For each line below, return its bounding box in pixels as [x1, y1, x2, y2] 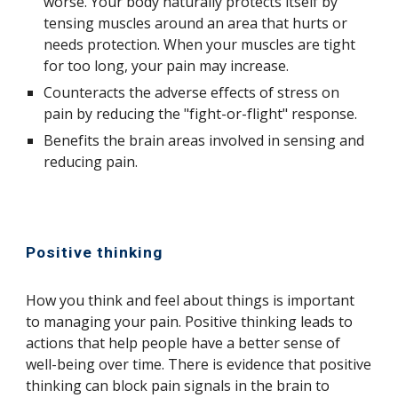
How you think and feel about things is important [26, 291, 355, 310]
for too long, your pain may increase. [44, 56, 293, 76]
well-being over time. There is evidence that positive [26, 354, 372, 374]
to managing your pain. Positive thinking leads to [26, 312, 354, 331]
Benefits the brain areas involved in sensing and [44, 131, 365, 151]
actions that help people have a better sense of [26, 333, 341, 353]
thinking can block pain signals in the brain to [26, 376, 330, 395]
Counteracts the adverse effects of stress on [44, 83, 340, 103]
